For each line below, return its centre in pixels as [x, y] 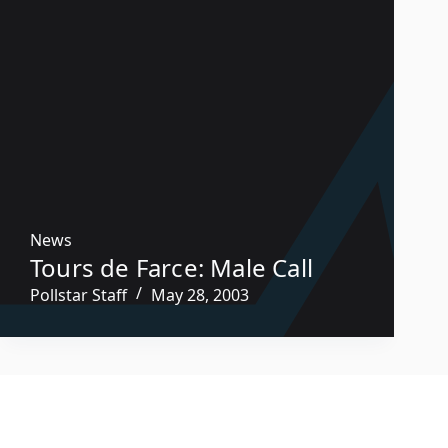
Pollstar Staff [78, 294]
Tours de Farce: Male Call [171, 267]
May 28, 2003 [200, 294]
